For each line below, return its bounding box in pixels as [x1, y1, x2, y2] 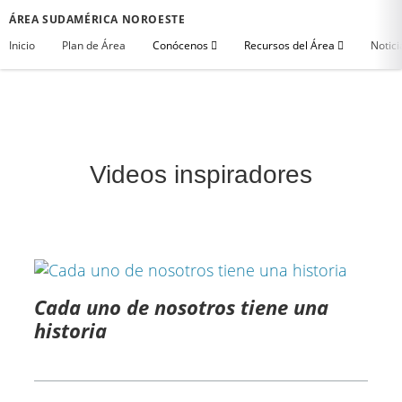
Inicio [9, 38, 35, 53]
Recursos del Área [244, 38, 337, 53]
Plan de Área [62, 38, 126, 53]
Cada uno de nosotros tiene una [33, 293, 328, 320]
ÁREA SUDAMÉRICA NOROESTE [9, 12, 186, 27]
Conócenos [153, 38, 211, 53]
